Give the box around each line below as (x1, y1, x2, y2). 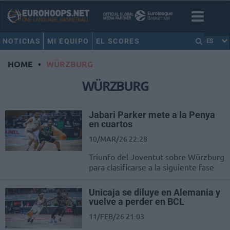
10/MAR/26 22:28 (89, 134, 147, 144)
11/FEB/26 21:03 (89, 212, 144, 222)
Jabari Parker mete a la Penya (89, 109, 215, 121)
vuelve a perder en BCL (89, 196, 184, 207)
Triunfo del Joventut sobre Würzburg (89, 151, 224, 162)
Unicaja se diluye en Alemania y (89, 187, 220, 198)
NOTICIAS (3, 37, 41, 45)
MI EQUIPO (47, 37, 89, 45)
